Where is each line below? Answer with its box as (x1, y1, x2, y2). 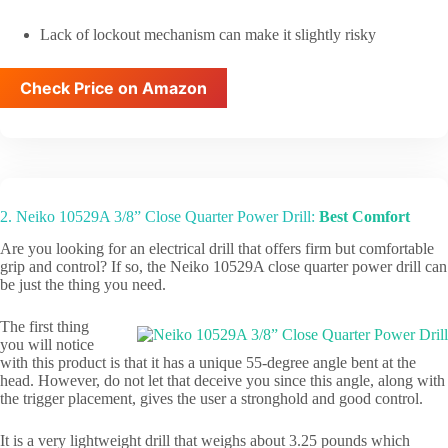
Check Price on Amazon (20, 77, 207, 98)
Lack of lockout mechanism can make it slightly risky (40, 25, 376, 43)
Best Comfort (319, 207, 410, 225)
